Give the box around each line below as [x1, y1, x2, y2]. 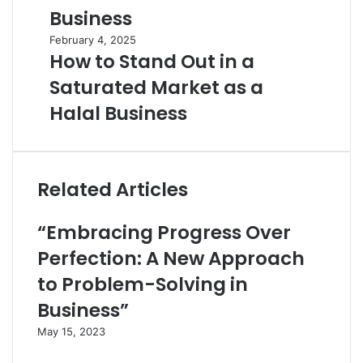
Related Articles [37, 177, 188, 203]
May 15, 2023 [37, 325, 105, 338]
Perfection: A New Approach [37, 246, 305, 271]
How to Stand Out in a [49, 49, 254, 75]
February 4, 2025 [49, 33, 136, 46]
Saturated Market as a [49, 75, 263, 100]
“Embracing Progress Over [37, 220, 291, 246]
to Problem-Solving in [37, 271, 248, 297]
